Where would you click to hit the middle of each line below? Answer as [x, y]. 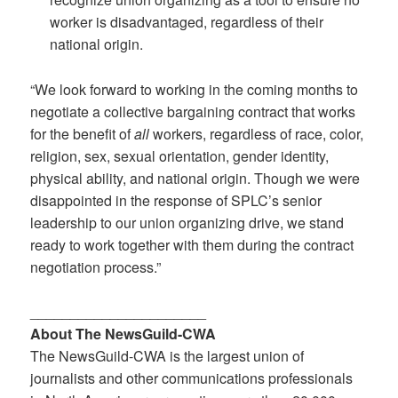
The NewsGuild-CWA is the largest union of [167, 356]
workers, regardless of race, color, [259, 133]
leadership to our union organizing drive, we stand [187, 222]
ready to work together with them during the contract [192, 244]
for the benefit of [83, 133]
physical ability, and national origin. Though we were [195, 178]
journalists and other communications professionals [192, 378]
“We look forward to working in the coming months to [195, 89]
